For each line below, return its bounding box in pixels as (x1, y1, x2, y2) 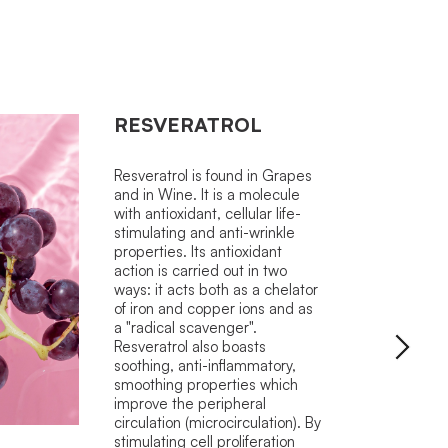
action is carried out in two (113, 260, 287, 280)
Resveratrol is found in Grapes (113, 165, 312, 185)
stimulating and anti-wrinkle (113, 222, 295, 242)
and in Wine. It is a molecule (113, 184, 300, 204)
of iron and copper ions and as (113, 298, 313, 318)
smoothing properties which (113, 374, 298, 394)
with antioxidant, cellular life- (113, 203, 301, 223)
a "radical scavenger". (113, 317, 257, 337)
